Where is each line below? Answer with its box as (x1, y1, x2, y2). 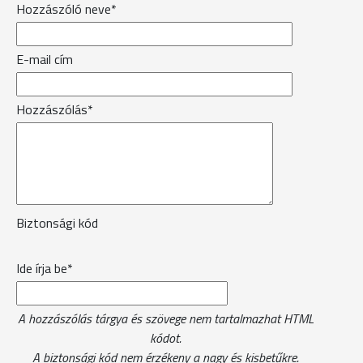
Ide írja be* (16, 258, 73, 278)
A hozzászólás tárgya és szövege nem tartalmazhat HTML (17, 308, 314, 328)
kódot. (149, 327, 181, 348)
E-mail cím (16, 49, 73, 69)
